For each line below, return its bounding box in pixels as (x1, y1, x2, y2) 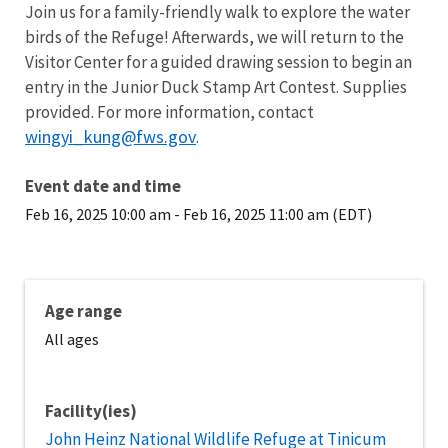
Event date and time (25, 175, 181, 197)
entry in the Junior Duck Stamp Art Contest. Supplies (25, 76, 407, 98)
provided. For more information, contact (25, 101, 314, 123)
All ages (45, 329, 99, 349)
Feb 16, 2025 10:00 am (25, 204, 171, 224)
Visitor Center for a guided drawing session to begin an (25, 51, 412, 73)
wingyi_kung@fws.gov (25, 125, 196, 148)
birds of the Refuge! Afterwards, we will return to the (25, 26, 404, 48)
